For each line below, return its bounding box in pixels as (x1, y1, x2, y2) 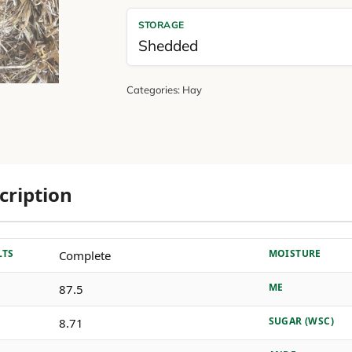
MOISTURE (268, 247, 321, 260)
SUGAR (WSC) (268, 314, 334, 328)
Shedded (137, 36, 198, 55)
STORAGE (137, 19, 185, 31)
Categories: (126, 83, 182, 96)
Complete (58, 247, 111, 263)
